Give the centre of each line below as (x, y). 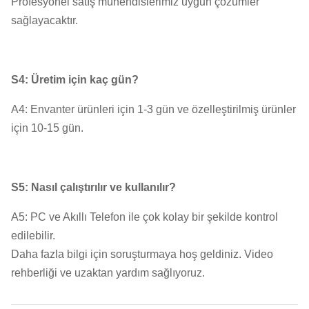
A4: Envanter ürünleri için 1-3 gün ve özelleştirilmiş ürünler (153, 109)
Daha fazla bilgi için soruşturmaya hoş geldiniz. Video (142, 254)
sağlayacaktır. (44, 20)
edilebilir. (33, 235)
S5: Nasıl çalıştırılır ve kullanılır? (93, 187)
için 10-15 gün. (47, 128)
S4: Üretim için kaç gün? (75, 79)
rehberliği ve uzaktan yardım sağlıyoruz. (108, 272)
